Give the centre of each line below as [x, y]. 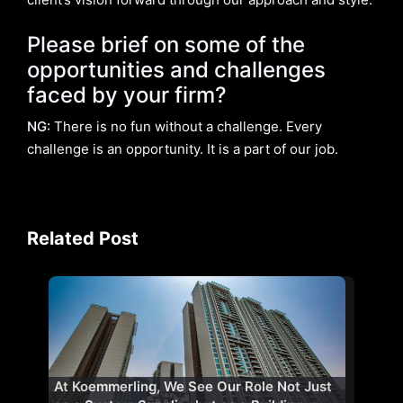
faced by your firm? [127, 94]
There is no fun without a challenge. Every [186, 126]
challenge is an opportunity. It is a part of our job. [183, 148]
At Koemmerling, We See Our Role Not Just [193, 387]
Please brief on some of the [166, 44]
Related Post [83, 238]
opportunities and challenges [176, 69]
